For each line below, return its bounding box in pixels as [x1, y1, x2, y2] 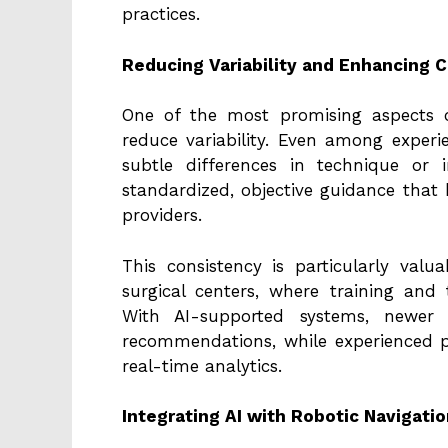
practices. [122, 4, 200, 25]
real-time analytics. [122, 355, 282, 376]
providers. [122, 205, 202, 226]
